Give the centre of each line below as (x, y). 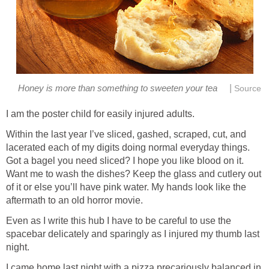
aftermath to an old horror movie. (74, 201)
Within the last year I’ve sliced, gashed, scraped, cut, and (126, 134)
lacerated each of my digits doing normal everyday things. (128, 148)
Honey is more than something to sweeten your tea (117, 88)
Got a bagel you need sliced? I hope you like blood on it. (125, 161)
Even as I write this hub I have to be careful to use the (119, 221)
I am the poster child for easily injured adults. (100, 114)
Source (247, 88)
